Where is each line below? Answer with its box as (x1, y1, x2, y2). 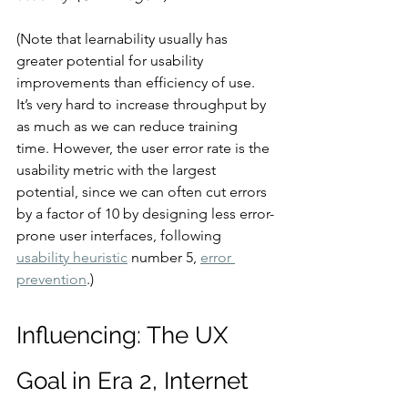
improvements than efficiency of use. (16, 73, 259, 91)
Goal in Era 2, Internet (16, 366, 255, 394)
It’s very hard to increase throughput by (16, 95, 270, 113)
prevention (16, 270, 87, 288)
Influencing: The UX (16, 321, 234, 349)
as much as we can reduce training (16, 117, 241, 135)
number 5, (127, 248, 200, 266)
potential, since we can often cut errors (16, 182, 270, 200)
